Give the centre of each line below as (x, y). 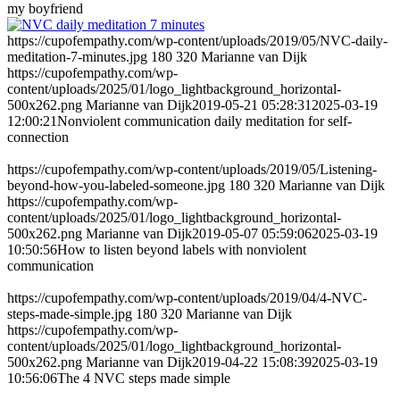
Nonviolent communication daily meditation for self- (204, 121)
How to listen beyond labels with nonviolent (182, 250)
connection (38, 137)
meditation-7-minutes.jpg (77, 57)
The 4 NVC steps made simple (144, 379)
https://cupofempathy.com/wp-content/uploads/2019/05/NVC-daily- (197, 41)
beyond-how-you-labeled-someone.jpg (116, 186)
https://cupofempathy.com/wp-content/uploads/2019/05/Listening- (192, 170)
